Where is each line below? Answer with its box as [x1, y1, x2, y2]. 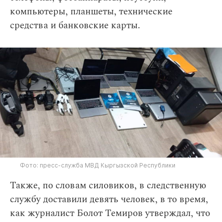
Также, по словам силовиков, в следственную [10, 178, 206, 193]
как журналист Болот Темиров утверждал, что [10, 206, 210, 221]
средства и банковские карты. [10, 18, 140, 33]
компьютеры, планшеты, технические [10, 4, 172, 19]
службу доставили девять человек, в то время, [10, 192, 208, 207]
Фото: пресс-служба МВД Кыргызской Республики [20, 162, 175, 169]
